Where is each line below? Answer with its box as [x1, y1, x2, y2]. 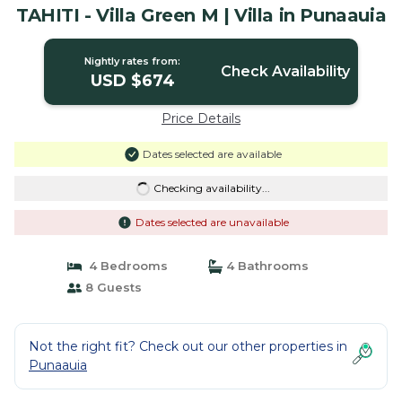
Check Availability [220, 63, 350, 80]
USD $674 [90, 71, 175, 91]
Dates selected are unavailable [135, 215, 289, 229]
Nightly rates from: [84, 55, 181, 67]
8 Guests [81, 280, 142, 294]
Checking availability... [153, 181, 270, 195]
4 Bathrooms [223, 258, 309, 273]
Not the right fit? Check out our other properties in [29, 338, 347, 354]
